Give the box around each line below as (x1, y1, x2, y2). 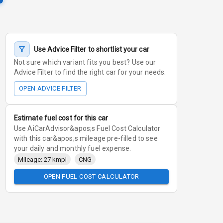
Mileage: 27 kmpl (17, 155, 67, 163)
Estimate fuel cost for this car (13, 114, 108, 122)
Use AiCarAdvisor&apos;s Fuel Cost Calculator (13, 124, 161, 132)
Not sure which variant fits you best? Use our (13, 58, 156, 66)
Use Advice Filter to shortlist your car (33, 45, 149, 53)
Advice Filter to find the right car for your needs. (13, 68, 166, 76)
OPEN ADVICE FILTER (18, 85, 82, 92)
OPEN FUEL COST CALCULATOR (43, 173, 139, 180)
